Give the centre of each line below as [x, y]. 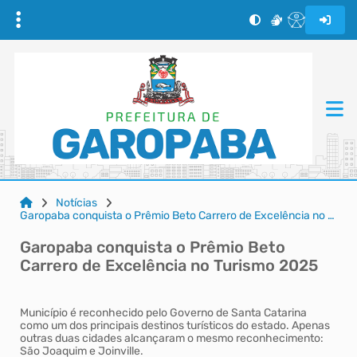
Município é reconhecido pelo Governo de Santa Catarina [163, 313]
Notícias [76, 203]
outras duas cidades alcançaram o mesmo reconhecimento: [172, 338]
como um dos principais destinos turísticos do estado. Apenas [175, 326]
